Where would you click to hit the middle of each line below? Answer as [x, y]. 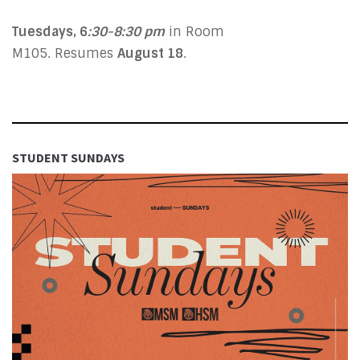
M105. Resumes [65, 53]
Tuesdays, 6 [50, 31]
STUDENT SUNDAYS [68, 157]
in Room [194, 31]
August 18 [150, 53]
